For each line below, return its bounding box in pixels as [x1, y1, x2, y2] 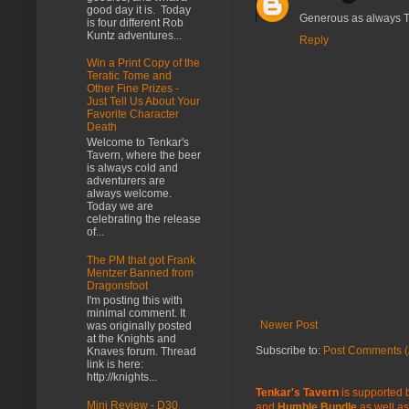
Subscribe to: [256, 343, 323, 357]
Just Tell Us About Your [87, 95, 200, 109]
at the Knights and [87, 332, 176, 346]
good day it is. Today [87, 3, 191, 16]
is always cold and [87, 161, 178, 174]
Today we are [87, 199, 153, 213]
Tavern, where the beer [87, 148, 201, 162]
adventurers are [87, 173, 165, 187]
